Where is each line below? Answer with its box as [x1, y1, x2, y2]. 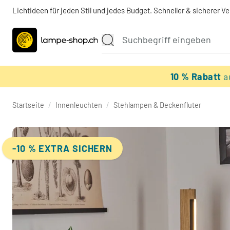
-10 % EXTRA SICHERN [12, 142, 113, 154]
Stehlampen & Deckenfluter [113, 101, 201, 109]
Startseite [12, 101, 44, 109]
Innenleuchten [55, 101, 102, 109]
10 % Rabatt [170, 71, 224, 82]
